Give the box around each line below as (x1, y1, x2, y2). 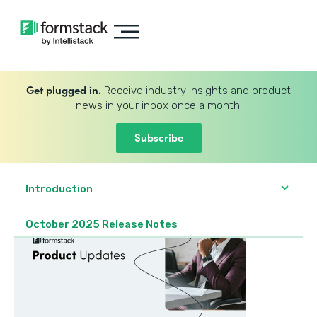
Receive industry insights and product (101, 84, 291, 97)
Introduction (25, 183, 93, 195)
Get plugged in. (26, 82, 101, 97)
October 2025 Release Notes (25, 218, 178, 231)
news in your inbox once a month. (75, 99, 242, 112)
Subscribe (134, 129, 183, 144)
